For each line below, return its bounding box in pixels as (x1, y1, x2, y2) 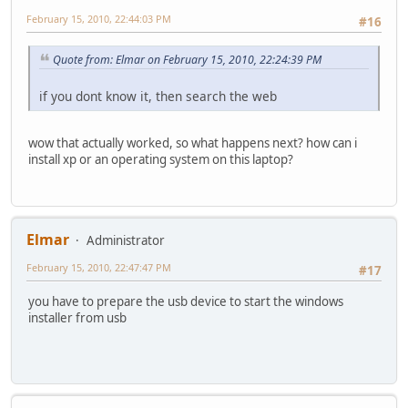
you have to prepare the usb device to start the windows (28, 292, 343, 310)
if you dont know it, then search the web (39, 87, 277, 106)
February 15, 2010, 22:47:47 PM (26, 260, 171, 274)
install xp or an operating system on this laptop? (28, 151, 293, 168)
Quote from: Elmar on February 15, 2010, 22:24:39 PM (53, 51, 321, 67)
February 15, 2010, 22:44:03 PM (26, 12, 171, 26)
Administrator (87, 231, 165, 249)
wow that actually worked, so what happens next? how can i (28, 135, 357, 152)
